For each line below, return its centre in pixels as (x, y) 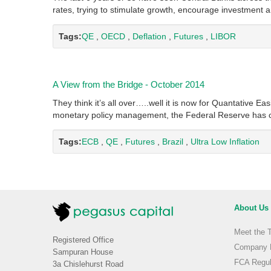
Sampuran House (83, 252)
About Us (251, 208)
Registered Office (83, 240)
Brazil (173, 142)
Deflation (149, 36)
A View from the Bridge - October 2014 (129, 84)
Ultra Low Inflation (225, 142)
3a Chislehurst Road (88, 264)
